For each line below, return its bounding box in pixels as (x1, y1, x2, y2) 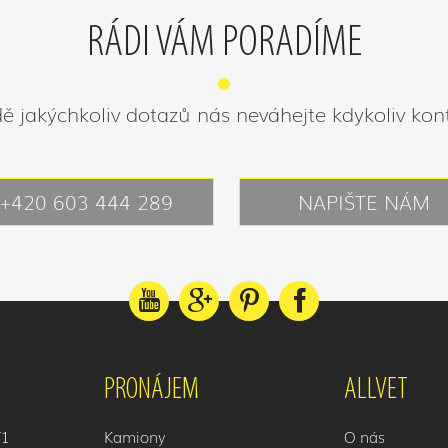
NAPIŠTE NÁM (298, 186, 430, 216)
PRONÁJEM (104, 375, 199, 406)
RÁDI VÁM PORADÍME (86, 21, 362, 66)
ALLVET (344, 375, 408, 406)
